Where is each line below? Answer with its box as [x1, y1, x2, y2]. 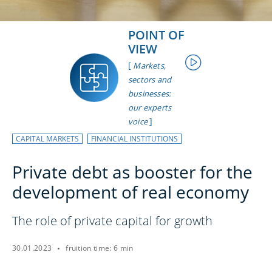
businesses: [128, 87, 171, 99]
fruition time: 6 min [66, 243, 134, 253]
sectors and [128, 73, 172, 85]
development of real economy [12, 180, 249, 203]
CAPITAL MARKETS [16, 134, 79, 144]
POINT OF [128, 26, 185, 43]
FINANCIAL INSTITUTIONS [91, 134, 178, 144]
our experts [128, 101, 172, 113]
